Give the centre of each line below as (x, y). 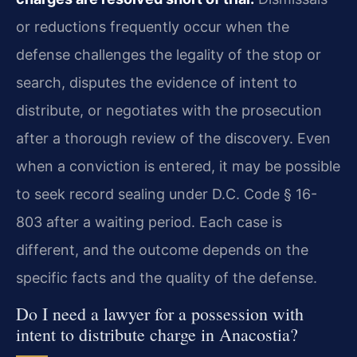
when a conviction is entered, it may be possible (178, 167)
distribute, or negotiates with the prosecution (169, 111)
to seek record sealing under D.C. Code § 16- (167, 194)
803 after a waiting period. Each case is (149, 222)
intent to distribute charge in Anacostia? (157, 334)
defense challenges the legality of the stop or (169, 55)
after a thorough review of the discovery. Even (173, 139)
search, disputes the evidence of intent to (157, 83)
